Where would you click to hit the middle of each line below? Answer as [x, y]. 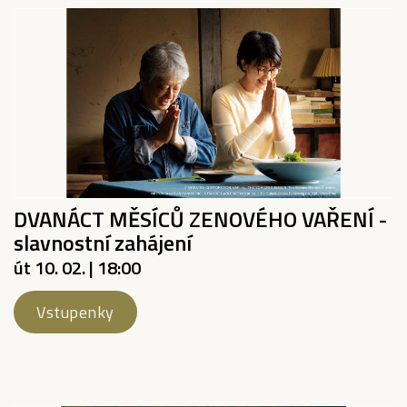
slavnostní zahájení [103, 243]
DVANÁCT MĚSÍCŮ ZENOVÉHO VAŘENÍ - [200, 219]
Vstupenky [75, 312]
